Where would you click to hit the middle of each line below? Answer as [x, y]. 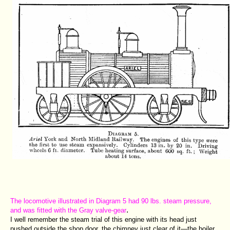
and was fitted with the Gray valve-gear [68, 210]
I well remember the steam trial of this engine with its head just [103, 219]
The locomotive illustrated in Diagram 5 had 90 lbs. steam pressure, [111, 201]
